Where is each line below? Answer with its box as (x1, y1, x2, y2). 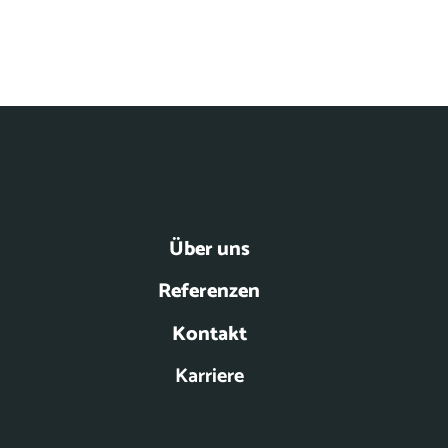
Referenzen (158, 275, 260, 309)
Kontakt (171, 317, 247, 351)
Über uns (168, 233, 250, 266)
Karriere (174, 360, 244, 394)
